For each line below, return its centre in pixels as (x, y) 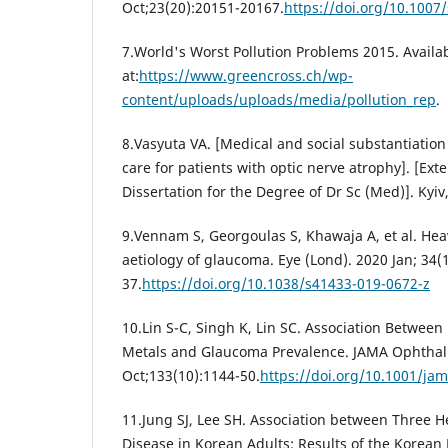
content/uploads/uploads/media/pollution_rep (279, 100)
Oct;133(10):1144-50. (191, 376)
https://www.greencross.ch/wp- (246, 76)
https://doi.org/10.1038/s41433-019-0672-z (286, 284)
